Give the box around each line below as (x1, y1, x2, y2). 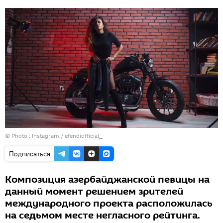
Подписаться (9, 149, 50, 159)
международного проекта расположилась (5, 197, 213, 211)
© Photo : (5, 132, 32, 140)
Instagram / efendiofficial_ (32, 132, 103, 140)
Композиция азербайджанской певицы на (5, 173, 210, 187)
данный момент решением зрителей (5, 185, 183, 199)
